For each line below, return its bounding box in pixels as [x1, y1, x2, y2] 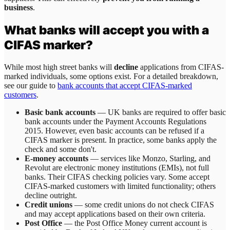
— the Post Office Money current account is [62, 219, 207, 228]
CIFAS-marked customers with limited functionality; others [25, 182, 216, 191]
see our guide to [4, 81, 57, 90]
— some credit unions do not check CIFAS [72, 200, 214, 209]
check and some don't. [25, 145, 97, 154]
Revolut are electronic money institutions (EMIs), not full [25, 163, 209, 172]
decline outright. [25, 191, 77, 200]
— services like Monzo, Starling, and [88, 154, 210, 163]
